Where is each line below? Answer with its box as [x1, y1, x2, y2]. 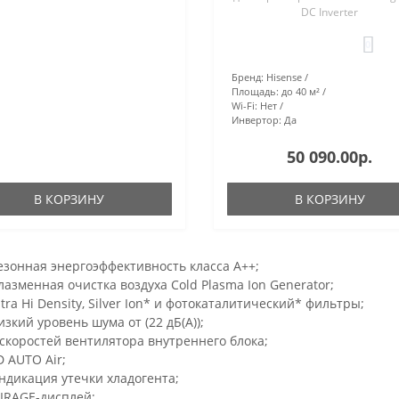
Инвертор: [231, 112, 281, 126]
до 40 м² [281, 84, 320, 98]
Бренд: [231, 69, 264, 84]
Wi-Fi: [231, 98, 257, 112]
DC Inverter [301, 4, 359, 20]
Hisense [265, 69, 302, 84]
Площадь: [231, 84, 279, 98]
